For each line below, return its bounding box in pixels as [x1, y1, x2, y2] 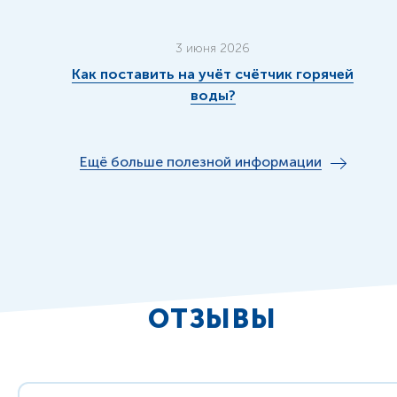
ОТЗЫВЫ [148, 303, 277, 335]
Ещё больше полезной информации [79, 153, 322, 170]
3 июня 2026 [175, 41, 250, 56]
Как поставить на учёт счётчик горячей [72, 66, 354, 82]
